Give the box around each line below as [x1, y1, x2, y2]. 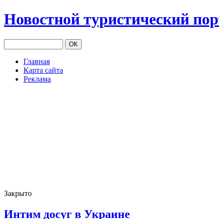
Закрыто [4, 189, 32, 197]
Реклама [23, 74, 51, 83]
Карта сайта [23, 66, 63, 74]
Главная [23, 57, 50, 66]
